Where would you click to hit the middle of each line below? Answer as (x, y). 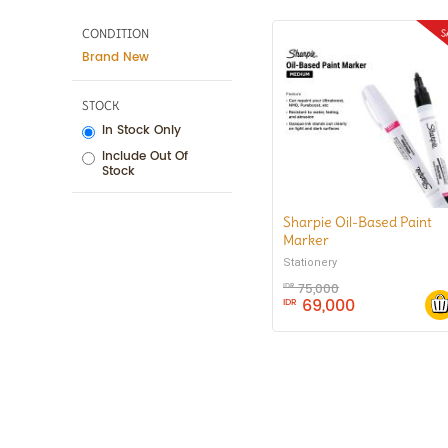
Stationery (310, 262)
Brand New (115, 57)
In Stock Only (141, 130)
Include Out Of (145, 156)
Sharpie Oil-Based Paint (357, 222)
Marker (306, 240)
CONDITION (115, 33)
